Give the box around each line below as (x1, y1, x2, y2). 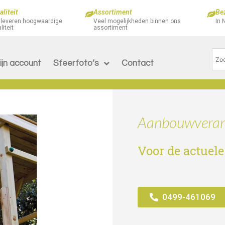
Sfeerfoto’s (53, 59, 99, 68)
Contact (121, 59, 154, 68)
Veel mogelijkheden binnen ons (93, 18, 181, 25)
